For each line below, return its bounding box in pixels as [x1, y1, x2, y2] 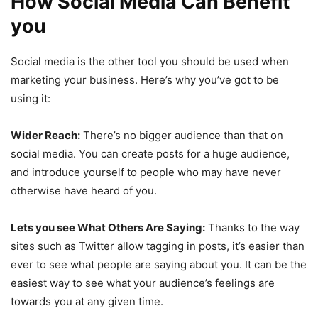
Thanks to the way [205, 221, 300, 235]
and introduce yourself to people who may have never [11, 165, 281, 180]
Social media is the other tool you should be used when [11, 55, 289, 69]
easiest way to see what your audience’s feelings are [11, 276, 275, 290]
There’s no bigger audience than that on [80, 128, 283, 143]
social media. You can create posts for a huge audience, [11, 147, 290, 161]
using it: [11, 92, 50, 106]
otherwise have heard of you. [11, 184, 157, 198]
